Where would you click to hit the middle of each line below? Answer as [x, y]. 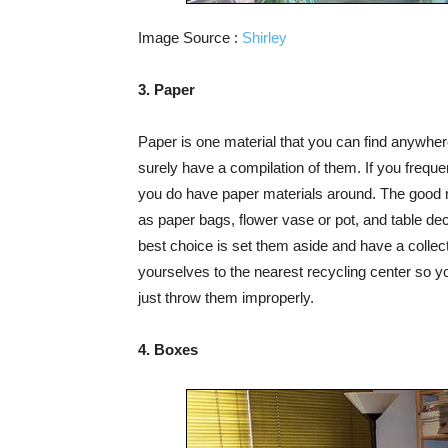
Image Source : [190, 38]
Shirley [264, 38]
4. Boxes [168, 350]
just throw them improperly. [226, 298]
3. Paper [166, 90]
